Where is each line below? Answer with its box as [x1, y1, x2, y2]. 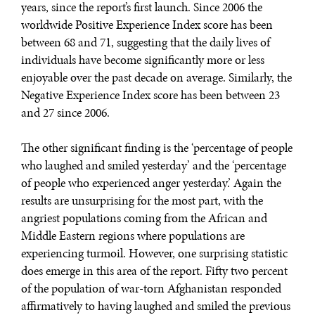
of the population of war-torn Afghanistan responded [21, 280, 281, 297]
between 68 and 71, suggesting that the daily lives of [21, 34, 270, 51]
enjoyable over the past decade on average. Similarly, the [21, 69, 292, 86]
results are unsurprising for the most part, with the [21, 192, 263, 210]
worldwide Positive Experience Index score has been [21, 16, 273, 34]
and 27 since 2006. [21, 104, 110, 122]
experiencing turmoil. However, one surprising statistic [21, 245, 288, 262]
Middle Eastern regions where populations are [21, 227, 245, 245]
